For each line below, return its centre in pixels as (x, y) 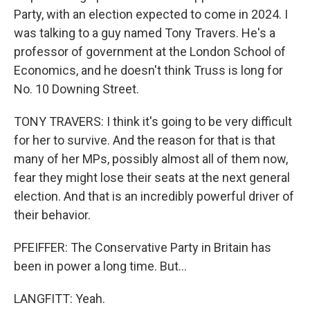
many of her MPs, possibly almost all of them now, (151, 159)
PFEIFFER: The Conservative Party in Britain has (143, 247)
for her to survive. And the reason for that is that (145, 140)
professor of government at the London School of (150, 52)
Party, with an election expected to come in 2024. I (151, 14)
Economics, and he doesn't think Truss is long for (148, 70)
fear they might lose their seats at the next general (152, 177)
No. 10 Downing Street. (76, 89)
